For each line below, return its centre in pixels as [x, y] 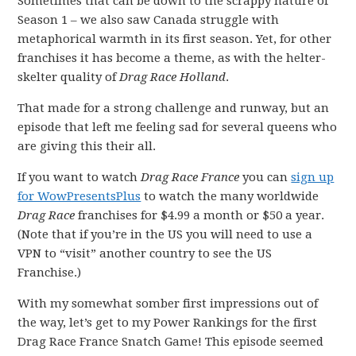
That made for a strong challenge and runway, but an [174, 108]
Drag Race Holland [173, 77]
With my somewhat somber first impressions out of [168, 304]
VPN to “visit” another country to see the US [145, 253]
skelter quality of [69, 77]
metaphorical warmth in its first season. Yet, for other [175, 39]
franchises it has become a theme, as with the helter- [172, 58]
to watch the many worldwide [230, 196]
